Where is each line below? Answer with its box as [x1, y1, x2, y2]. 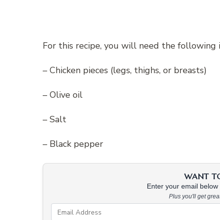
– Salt [43, 113, 66, 126]
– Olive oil [43, 89, 82, 101]
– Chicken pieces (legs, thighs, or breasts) [43, 64, 207, 77]
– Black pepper [43, 138, 103, 150]
